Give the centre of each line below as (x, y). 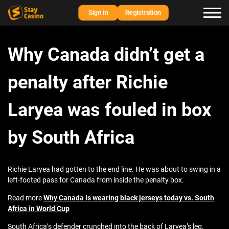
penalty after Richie (88, 83)
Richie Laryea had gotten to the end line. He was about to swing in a (114, 169)
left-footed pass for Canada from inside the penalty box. (96, 180)
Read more (26, 198)
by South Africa (71, 138)
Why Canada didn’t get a (106, 55)
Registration (143, 13)
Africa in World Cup (39, 209)
